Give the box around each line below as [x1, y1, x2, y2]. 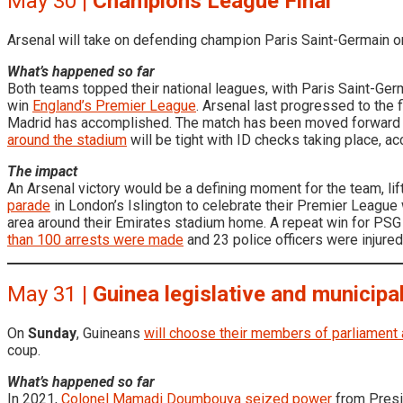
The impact [7, 162, 77, 180]
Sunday [28, 325, 76, 343]
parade [7, 196, 50, 214]
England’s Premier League [32, 96, 196, 114]
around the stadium [7, 130, 127, 148]
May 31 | [7, 282, 93, 308]
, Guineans [76, 325, 144, 343]
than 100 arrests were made [7, 230, 184, 248]
